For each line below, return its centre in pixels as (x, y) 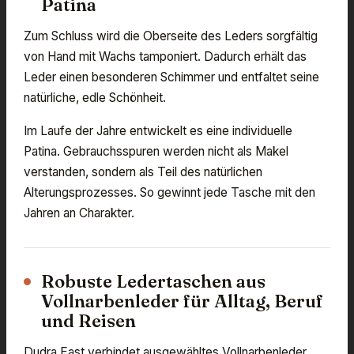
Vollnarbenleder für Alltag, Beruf (182, 301)
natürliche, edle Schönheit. (95, 98)
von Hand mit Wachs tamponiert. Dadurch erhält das (165, 57)
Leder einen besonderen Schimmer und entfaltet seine (171, 77)
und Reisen (88, 321)
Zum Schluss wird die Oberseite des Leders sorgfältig (171, 36)
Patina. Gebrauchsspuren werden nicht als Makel (156, 152)
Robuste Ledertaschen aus (153, 282)
